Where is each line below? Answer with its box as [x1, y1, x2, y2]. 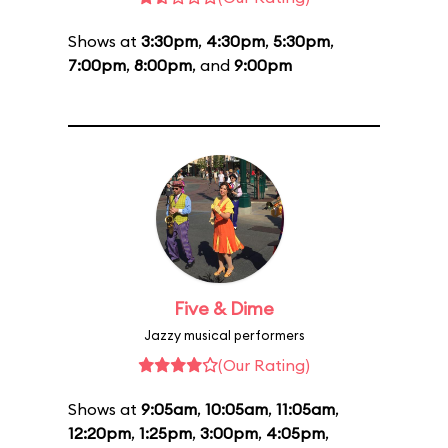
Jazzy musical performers [143, 327, 305, 343]
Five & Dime [174, 297, 274, 320]
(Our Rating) [218, 355, 310, 375]
